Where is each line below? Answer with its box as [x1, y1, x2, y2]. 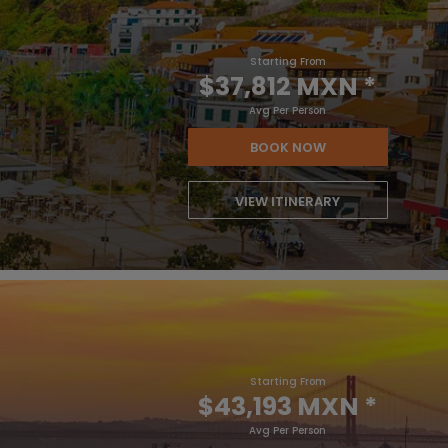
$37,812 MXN [199, 69, 359, 104]
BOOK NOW [249, 138, 326, 157]
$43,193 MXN [198, 389, 360, 424]
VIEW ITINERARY [235, 192, 341, 211]
